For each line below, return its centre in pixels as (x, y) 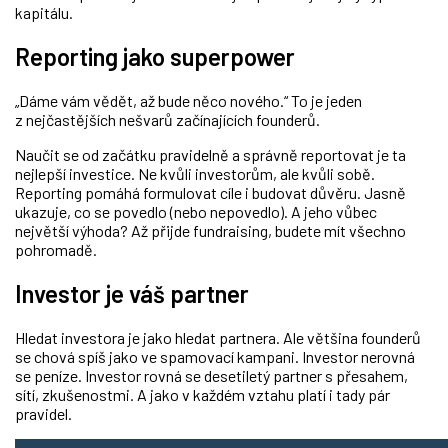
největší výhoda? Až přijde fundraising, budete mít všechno (210, 231)
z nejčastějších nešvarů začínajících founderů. (167, 120)
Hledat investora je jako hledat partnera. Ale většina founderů (218, 337)
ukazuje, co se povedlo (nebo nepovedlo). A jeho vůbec (196, 212)
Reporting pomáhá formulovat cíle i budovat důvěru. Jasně (210, 193)
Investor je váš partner (132, 294)
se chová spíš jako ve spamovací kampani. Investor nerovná (215, 356)
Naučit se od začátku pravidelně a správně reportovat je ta (210, 155)
